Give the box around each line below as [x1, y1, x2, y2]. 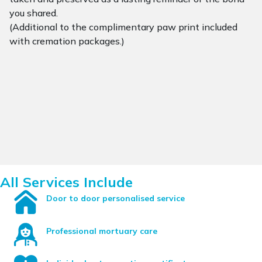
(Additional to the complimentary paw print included [9, 21, 237, 33]
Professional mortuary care [46, 225, 157, 236]
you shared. [9, 7, 60, 19]
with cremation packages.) [9, 35, 125, 47]
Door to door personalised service [46, 193, 185, 204]
